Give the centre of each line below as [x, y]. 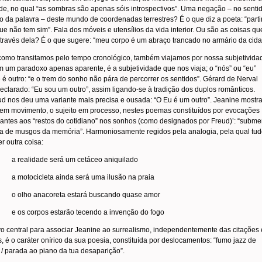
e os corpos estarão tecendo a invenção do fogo [88, 212]
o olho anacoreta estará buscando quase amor [86, 195]
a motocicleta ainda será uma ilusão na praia [83, 177]
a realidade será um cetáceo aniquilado [75, 160]
